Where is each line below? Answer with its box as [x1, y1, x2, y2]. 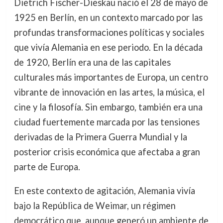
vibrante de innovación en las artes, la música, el [13, 87, 205, 98]
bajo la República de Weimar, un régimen [13, 200, 176, 212]
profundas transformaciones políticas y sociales [13, 27, 204, 38]
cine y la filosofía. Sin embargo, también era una [13, 102, 203, 112]
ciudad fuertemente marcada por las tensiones [13, 116, 200, 127]
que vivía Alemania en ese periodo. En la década [13, 42, 203, 53]
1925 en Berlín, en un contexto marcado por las [13, 12, 203, 23]
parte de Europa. [13, 161, 80, 172]
